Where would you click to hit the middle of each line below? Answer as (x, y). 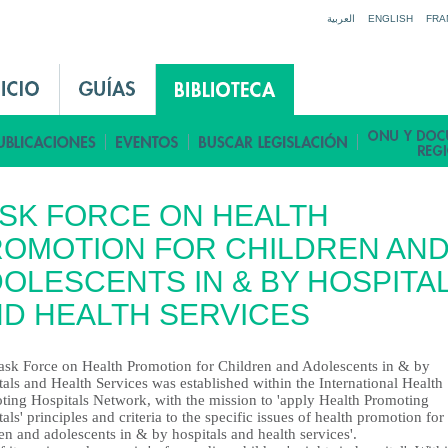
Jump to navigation (224, 10)
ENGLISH (390, 18)
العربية (341, 18)
